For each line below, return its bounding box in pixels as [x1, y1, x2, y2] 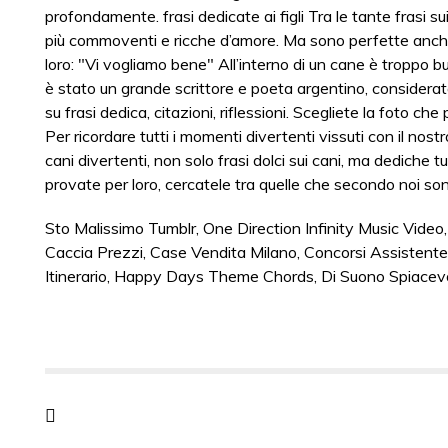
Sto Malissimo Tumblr [45, 218, 196, 238]
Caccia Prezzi [45, 242, 143, 262]
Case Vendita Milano [150, 242, 297, 262]
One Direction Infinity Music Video [203, 218, 444, 238]
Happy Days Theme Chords [114, 266, 314, 286]
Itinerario [45, 266, 107, 286]
